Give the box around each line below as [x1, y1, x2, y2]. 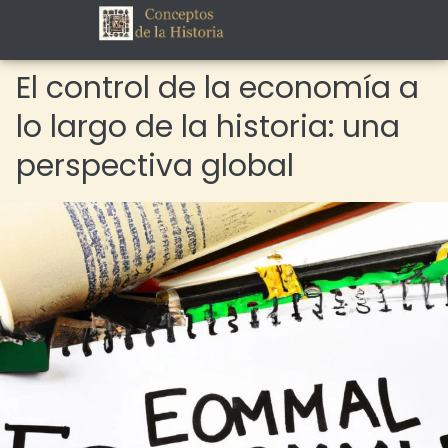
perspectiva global [16, 145, 294, 187]
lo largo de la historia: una [16, 106, 400, 148]
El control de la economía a [16, 67, 419, 109]
